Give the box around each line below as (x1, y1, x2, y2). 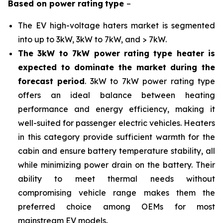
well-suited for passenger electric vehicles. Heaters (18, 118, 215, 128)
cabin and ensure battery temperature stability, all (18, 146, 215, 156)
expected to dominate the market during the (18, 62, 215, 72)
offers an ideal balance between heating (18, 90, 215, 100)
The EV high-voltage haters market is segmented (18, 20, 215, 30)
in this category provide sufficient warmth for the (18, 132, 215, 142)
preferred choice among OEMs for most (18, 202, 215, 212)
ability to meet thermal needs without (18, 174, 215, 184)
